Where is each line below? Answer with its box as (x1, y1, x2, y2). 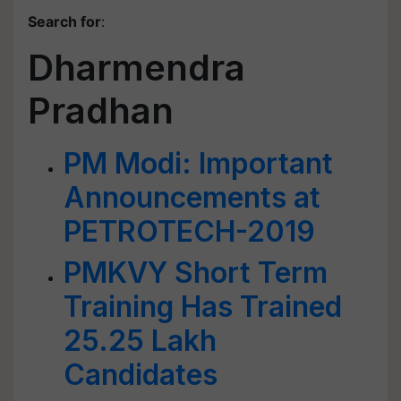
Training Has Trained (64, 289, 342, 324)
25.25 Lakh (64, 323, 217, 358)
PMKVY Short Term (64, 255, 328, 290)
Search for (28, 13, 101, 30)
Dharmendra (28, 46, 245, 90)
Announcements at (64, 180, 320, 215)
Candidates (64, 357, 218, 392)
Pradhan (28, 89, 174, 132)
